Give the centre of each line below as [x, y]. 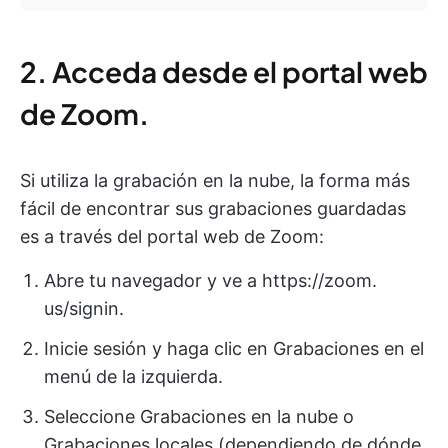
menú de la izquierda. [133, 376]
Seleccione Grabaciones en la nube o [199, 416]
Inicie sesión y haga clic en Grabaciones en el [234, 348]
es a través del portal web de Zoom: [172, 236]
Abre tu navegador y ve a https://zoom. [210, 280]
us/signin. [84, 308]
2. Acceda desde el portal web [224, 71]
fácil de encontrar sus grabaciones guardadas [213, 208]
